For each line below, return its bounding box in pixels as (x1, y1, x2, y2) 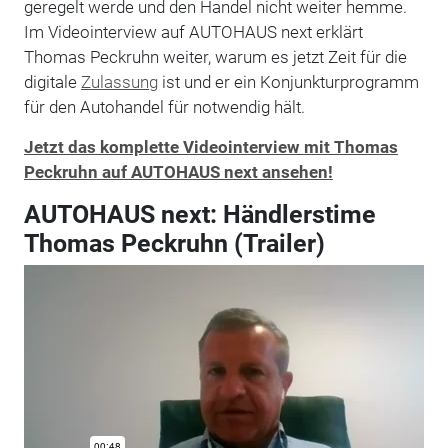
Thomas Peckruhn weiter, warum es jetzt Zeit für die (23, 46, 407, 67)
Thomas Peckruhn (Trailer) (23, 228, 325, 258)
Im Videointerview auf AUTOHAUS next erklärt (23, 21, 363, 42)
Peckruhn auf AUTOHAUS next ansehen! (23, 161, 333, 182)
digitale (23, 71, 81, 92)
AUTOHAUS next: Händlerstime (23, 199, 376, 229)
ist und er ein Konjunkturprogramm (157, 71, 419, 92)
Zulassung (80, 71, 158, 92)
